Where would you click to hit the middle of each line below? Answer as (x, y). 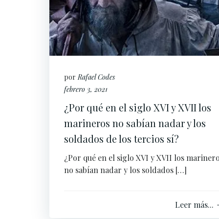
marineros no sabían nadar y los (135, 123)
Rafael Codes (96, 77)
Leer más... (194, 205)
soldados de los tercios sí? (121, 139)
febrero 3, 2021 (86, 89)
